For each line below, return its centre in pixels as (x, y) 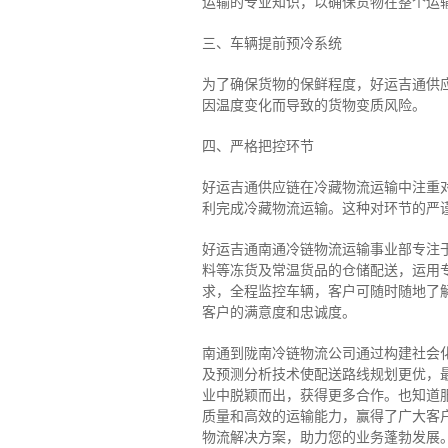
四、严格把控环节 (257, 146)
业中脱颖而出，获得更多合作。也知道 (320, 395)
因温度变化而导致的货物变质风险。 (313, 105)
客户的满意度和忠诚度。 (278, 312)
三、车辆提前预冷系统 (271, 43)
